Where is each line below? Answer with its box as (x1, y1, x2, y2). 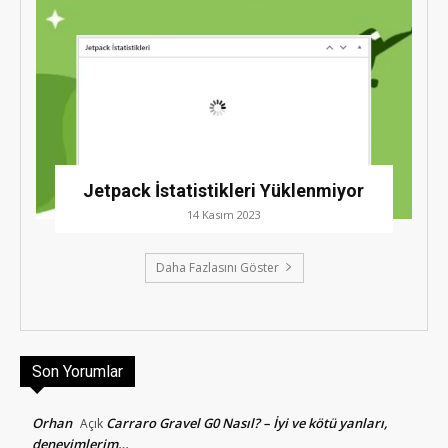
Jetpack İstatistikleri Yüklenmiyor (83, 179, 365, 201)
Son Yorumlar (32, 361, 123, 381)
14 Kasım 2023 (186, 206, 261, 222)
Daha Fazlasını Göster (155, 258, 279, 276)
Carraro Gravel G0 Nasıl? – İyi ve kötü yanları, (106, 413, 388, 432)
